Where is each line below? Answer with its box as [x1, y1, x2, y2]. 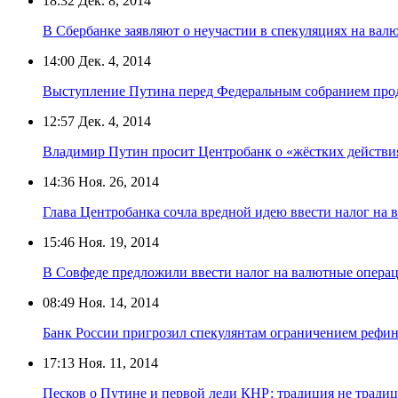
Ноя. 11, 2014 [75, 354, 158, 370]
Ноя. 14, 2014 [75, 294, 159, 310]
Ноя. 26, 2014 [75, 173, 159, 189]
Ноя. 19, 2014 [75, 234, 159, 250]
